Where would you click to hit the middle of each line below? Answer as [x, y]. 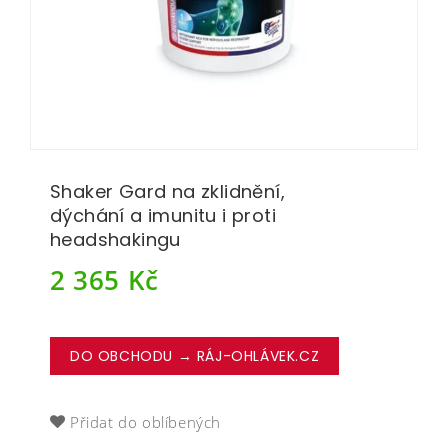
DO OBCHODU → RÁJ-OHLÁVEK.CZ [195, 356]
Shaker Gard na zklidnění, [167, 191]
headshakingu [115, 239]
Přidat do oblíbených [145, 422]
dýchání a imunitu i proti [163, 215]
